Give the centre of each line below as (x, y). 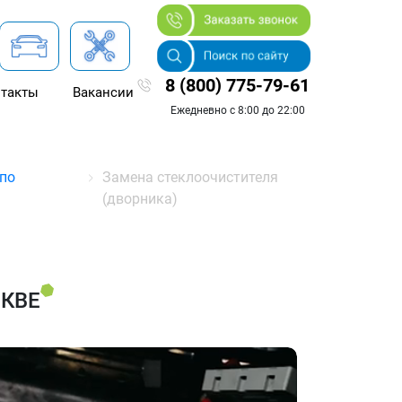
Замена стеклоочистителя (190, 177)
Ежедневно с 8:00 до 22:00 (237, 110)
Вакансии (103, 93)
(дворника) (140, 199)
